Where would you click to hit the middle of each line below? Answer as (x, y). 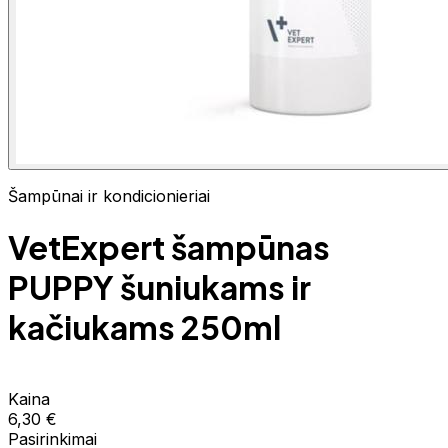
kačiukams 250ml (144, 327)
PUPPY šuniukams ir (159, 287)
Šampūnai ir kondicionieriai (109, 196)
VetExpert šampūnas (169, 247)
